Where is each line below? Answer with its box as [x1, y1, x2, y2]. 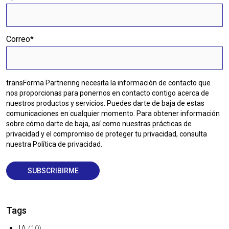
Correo [6, 34, 31, 44]
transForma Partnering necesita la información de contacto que [6, 78, 211, 87]
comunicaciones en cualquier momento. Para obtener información [6, 109, 220, 118]
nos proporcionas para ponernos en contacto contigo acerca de [6, 88, 210, 97]
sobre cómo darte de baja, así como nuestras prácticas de [6, 119, 192, 128]
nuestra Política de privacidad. [6, 140, 103, 148]
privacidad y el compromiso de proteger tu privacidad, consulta [6, 129, 208, 138]
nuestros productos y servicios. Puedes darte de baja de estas [6, 99, 205, 107]
